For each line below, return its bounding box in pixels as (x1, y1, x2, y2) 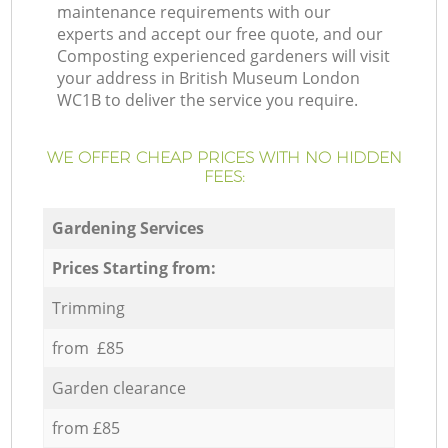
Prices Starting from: (51, 256, 216, 279)
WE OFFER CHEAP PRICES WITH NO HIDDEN (46, 148, 402, 168)
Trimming (51, 296, 125, 319)
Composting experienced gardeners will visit (57, 45, 391, 68)
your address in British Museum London (57, 67, 361, 90)
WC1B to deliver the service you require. (57, 89, 359, 112)
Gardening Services (51, 216, 204, 239)
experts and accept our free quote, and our (57, 23, 384, 46)
